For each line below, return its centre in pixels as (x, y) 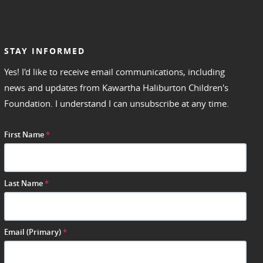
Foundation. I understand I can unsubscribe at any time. (116, 104)
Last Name (24, 183)
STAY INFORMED (44, 51)
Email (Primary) (33, 232)
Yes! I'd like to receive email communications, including (114, 72)
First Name (25, 135)
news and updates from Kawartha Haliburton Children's (116, 88)
